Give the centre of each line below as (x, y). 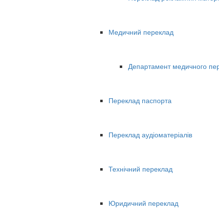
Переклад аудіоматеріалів (150, 135)
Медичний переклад (141, 32)
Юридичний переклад (143, 203)
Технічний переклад (141, 169)
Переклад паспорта (140, 100)
